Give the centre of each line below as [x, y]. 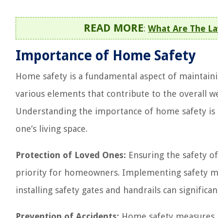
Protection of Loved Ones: [71, 155]
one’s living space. [52, 129]
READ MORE [114, 28]
